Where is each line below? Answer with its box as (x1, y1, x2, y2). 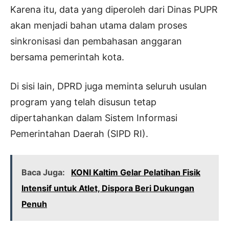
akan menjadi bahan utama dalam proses (10, 19, 187, 31)
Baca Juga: (21, 167, 67, 177)
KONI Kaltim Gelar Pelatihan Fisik (71, 167, 200, 177)
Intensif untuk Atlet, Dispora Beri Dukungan (21, 182, 194, 193)
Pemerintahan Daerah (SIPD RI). (10, 128, 148, 139)
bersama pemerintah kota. (10, 51, 124, 62)
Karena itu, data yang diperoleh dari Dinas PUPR (10, 4, 218, 15)
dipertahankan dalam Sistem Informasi (10, 112, 177, 123)
